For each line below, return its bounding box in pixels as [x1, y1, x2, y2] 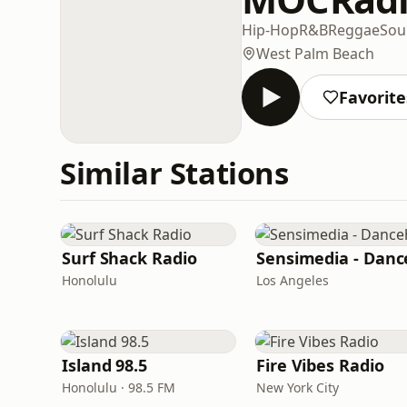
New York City [256, 379, 339, 396]
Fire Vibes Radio [256, 354, 384, 376]
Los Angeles [256, 272, 329, 289]
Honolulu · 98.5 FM [62, 379, 175, 396]
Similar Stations [60, 153, 289, 194]
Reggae [328, 19, 380, 40]
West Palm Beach [256, 43, 374, 64]
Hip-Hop [242, 19, 299, 40]
